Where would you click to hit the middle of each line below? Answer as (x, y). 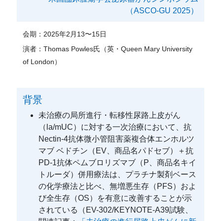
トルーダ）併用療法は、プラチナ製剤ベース (118, 174)
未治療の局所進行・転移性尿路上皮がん (110, 115)
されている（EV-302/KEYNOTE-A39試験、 (116, 210)
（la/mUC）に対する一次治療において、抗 (115, 127)
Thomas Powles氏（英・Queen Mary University (118, 49)
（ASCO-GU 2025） (162, 10)
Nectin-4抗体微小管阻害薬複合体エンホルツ (117, 139)
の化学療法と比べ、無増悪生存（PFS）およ (118, 186)
